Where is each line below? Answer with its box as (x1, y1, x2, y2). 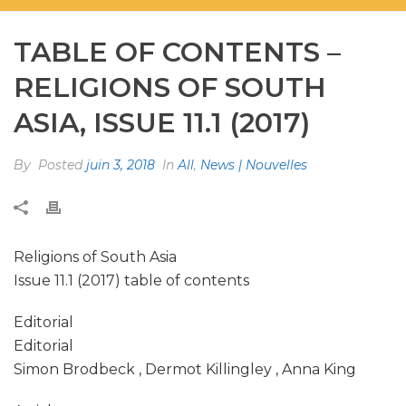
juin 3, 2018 (86, 157, 155, 173)
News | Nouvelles (200, 157, 307, 173)
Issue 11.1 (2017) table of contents (14, 272, 249, 289)
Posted (34, 157, 86, 173)
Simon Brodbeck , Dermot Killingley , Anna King (14, 361, 356, 378)
